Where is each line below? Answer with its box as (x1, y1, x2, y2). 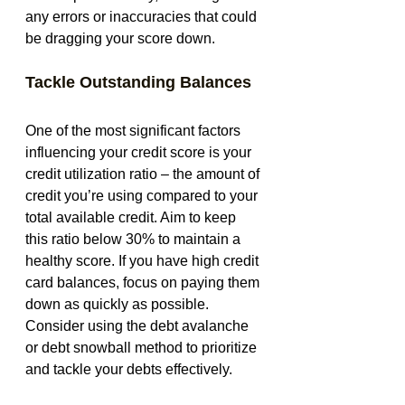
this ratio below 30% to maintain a (25, 231, 244, 248)
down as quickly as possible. (25, 297, 212, 313)
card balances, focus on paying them (25, 275, 263, 291)
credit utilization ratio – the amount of (25, 166, 263, 183)
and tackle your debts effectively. (25, 362, 232, 378)
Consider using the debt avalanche (25, 318, 252, 334)
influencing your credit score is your (25, 145, 255, 161)
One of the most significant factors (25, 123, 244, 139)
